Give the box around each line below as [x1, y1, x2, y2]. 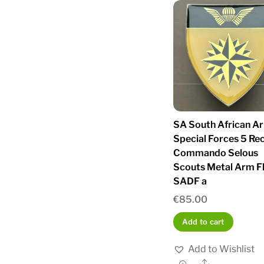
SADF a [173, 175, 207, 187]
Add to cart [181, 217, 225, 226]
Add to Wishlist [187, 243, 255, 255]
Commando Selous [173, 147, 258, 159]
